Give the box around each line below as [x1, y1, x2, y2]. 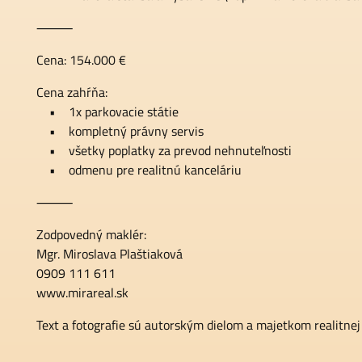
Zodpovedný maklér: [36, 225, 146, 244]
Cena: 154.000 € [36, 50, 126, 69]
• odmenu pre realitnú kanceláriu [36, 160, 242, 179]
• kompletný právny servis [36, 121, 204, 141]
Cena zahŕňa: [36, 82, 107, 102]
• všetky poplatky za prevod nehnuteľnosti [36, 141, 292, 160]
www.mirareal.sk [36, 283, 128, 302]
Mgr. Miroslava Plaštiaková [36, 244, 183, 263]
